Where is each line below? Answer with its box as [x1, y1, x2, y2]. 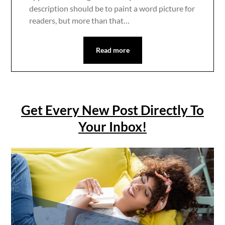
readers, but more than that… [29, 16, 130, 26]
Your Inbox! [78, 119, 147, 135]
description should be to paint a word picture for [29, 4, 195, 14]
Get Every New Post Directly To [21, 102, 204, 119]
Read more [95, 46, 130, 55]
